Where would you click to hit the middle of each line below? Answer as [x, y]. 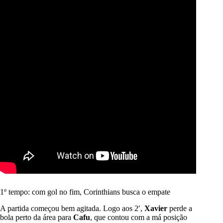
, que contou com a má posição [139, 218]
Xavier [156, 209]
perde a [180, 209]
